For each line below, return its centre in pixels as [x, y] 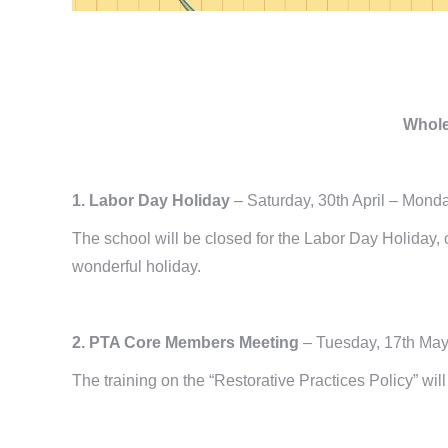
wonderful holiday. [136, 266]
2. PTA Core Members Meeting [187, 342]
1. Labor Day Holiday [153, 200]
